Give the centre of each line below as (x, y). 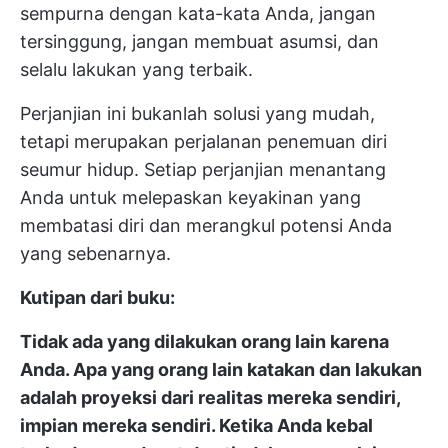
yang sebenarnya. (95, 253)
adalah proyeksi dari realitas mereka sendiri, (210, 397)
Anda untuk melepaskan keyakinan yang (190, 197)
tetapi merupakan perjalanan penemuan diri (203, 141)
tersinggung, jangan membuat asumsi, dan (199, 41)
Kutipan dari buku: (97, 297)
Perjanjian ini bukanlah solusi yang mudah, (197, 113)
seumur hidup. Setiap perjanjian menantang (203, 169)
